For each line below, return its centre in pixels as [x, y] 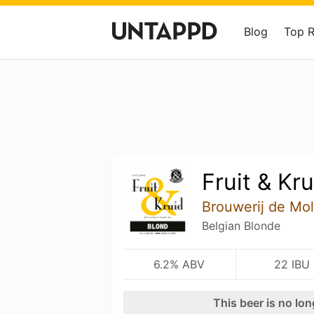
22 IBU [292, 264]
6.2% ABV [179, 264]
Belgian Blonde [241, 226]
